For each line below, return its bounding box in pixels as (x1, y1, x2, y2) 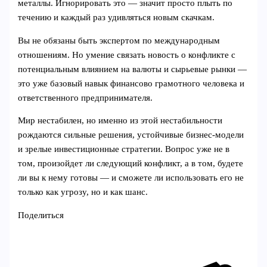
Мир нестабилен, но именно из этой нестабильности (18, 116, 223, 126)
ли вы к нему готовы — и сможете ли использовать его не (18, 173, 244, 183)
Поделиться (18, 210, 64, 221)
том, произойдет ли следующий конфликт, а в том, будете (18, 159, 244, 169)
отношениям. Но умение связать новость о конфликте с (18, 49, 236, 60)
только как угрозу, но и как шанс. (18, 187, 148, 197)
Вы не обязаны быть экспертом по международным (18, 35, 221, 45)
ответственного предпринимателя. (18, 92, 153, 103)
